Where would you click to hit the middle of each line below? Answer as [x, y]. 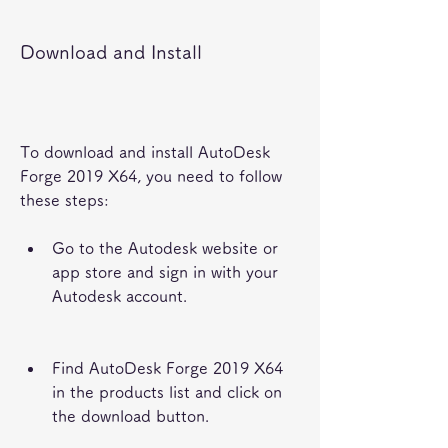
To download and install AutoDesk [145, 152]
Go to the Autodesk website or [165, 248]
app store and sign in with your [165, 272]
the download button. [130, 416]
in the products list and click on [167, 392]
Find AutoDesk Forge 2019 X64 [167, 368]
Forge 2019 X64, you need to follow [151, 176]
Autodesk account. [119, 296]
